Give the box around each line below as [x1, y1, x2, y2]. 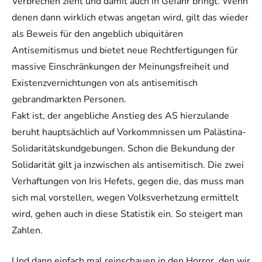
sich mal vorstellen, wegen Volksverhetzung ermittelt [12, 191, 239, 204]
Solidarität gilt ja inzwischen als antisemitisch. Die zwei [12, 158, 244, 171]
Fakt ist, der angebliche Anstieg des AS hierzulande [12, 109, 229, 122]
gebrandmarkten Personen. [12, 92, 126, 106]
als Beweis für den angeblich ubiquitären [12, 27, 183, 40]
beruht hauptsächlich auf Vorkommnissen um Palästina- [12, 125, 246, 139]
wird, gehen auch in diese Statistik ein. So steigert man [12, 207, 243, 220]
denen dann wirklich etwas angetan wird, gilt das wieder [12, 11, 249, 24]
